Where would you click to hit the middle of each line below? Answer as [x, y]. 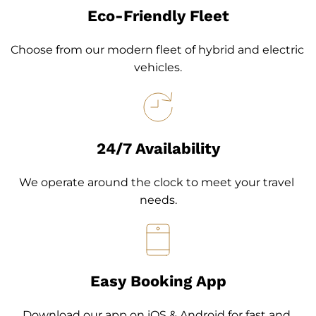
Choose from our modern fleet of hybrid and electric [157, 49]
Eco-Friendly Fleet [158, 16]
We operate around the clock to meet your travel [157, 182]
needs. [158, 200]
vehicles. [158, 67]
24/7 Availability [158, 148]
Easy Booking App [158, 281]
